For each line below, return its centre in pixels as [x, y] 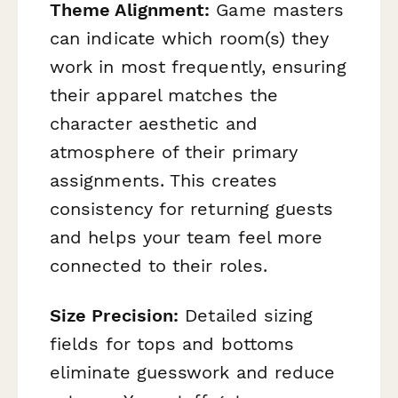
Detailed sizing [246, 315]
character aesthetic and [154, 124]
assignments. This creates [164, 181]
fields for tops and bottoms [172, 343]
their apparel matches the [164, 96]
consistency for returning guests [192, 209]
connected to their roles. [159, 266]
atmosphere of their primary [174, 152]
